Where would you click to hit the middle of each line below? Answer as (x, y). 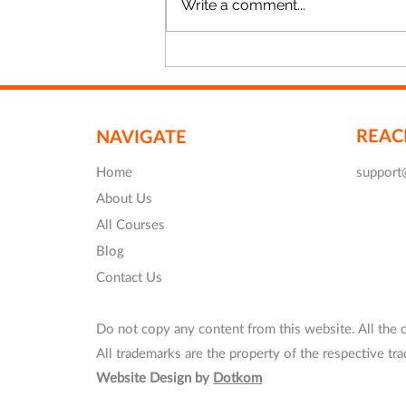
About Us (124, 197)
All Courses (130, 223)
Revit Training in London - (283, 60)
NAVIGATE (141, 135)
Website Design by (155, 377)
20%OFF (221, 81)
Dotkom (237, 377)
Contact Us (129, 276)
